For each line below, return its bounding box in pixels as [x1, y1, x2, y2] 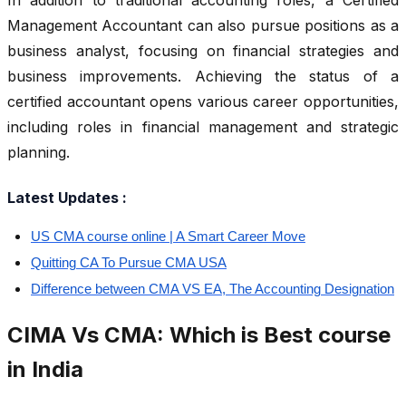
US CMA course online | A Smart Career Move [31, 229, 305, 245]
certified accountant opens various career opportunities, [7, 92, 399, 111]
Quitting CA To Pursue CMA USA [31, 256, 227, 271]
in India [7, 356, 83, 383]
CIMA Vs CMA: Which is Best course [7, 322, 391, 349]
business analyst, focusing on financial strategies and [7, 42, 399, 61]
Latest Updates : [7, 188, 127, 208]
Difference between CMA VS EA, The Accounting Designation [31, 282, 394, 297]
